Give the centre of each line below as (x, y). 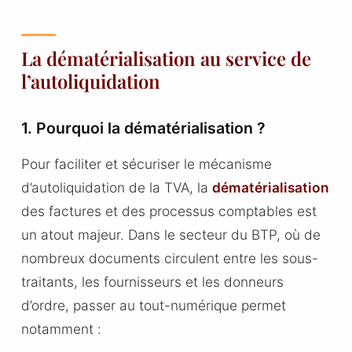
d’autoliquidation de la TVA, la (116, 188)
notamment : (61, 329)
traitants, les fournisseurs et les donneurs (152, 282)
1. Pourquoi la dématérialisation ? (143, 128)
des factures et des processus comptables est (169, 211)
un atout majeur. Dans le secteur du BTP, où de (170, 235)
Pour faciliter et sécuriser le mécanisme (146, 164)
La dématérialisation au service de (166, 59)
